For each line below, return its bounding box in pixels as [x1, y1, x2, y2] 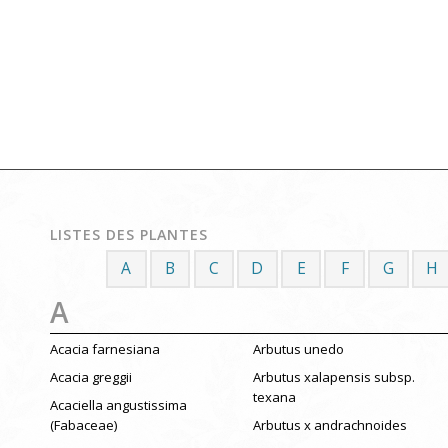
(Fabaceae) [50, 415, 117, 434]
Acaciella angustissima [50, 395, 187, 414]
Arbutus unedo [252, 340, 344, 359]
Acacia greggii [50, 367, 132, 386]
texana [252, 387, 296, 406]
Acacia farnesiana [50, 340, 160, 359]
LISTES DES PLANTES [50, 225, 208, 245]
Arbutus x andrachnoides [252, 415, 407, 434]
